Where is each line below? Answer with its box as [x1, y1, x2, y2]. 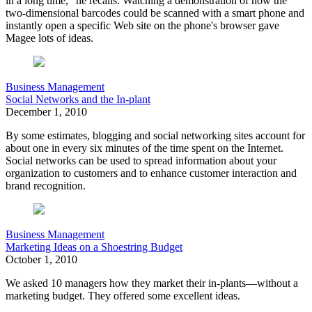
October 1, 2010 [6, 253, 77, 266]
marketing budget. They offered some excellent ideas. [6, 290, 240, 302]
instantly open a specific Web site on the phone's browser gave [6, 19, 279, 32]
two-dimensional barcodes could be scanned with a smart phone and [6, 7, 304, 19]
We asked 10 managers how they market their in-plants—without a [6, 277, 298, 290]
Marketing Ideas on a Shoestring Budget [6, 241, 182, 253]
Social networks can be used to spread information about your [6, 155, 276, 167]
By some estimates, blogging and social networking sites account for [6, 130, 305, 142]
